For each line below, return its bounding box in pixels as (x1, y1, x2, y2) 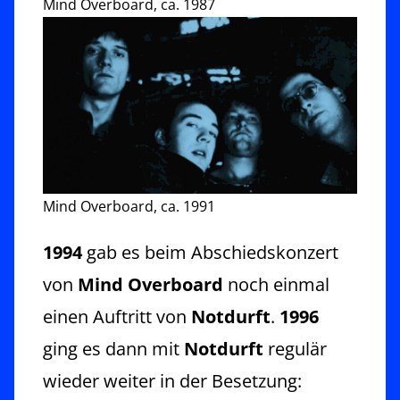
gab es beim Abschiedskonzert (87, 239, 338, 264)
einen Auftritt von (43, 304, 191, 329)
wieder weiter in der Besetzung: (43, 368, 302, 393)
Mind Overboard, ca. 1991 (43, 196, 215, 216)
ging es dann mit (43, 336, 184, 361)
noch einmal (223, 271, 329, 296)
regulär (263, 336, 327, 361)
